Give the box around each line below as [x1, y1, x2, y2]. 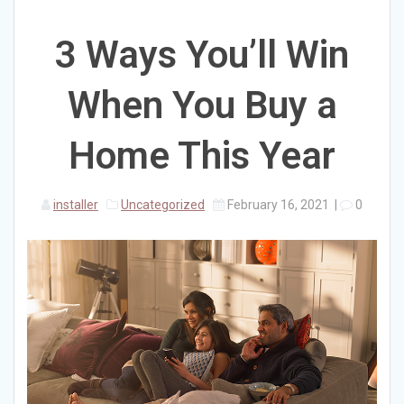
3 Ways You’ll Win [55, 32, 349, 78]
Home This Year [69, 133, 335, 179]
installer [53, 197, 98, 213]
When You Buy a [67, 83, 337, 128]
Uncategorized [121, 197, 205, 213]
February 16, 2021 [227, 197, 329, 213]
